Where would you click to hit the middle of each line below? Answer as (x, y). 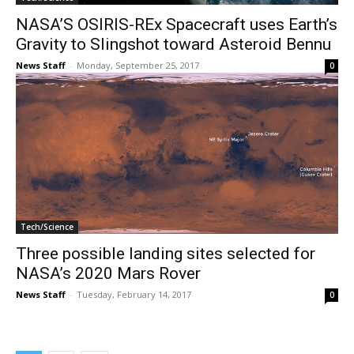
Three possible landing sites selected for (166, 254)
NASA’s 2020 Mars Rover (108, 274)
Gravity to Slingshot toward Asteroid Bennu (173, 45)
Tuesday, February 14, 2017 (134, 295)
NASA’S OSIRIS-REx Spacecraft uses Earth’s (177, 25)
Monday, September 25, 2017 (138, 66)
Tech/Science (47, 227)
